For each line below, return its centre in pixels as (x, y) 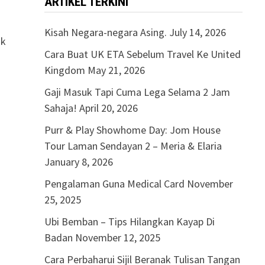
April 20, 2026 (108, 108)
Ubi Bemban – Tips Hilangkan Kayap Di (129, 222)
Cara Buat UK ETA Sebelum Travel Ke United (142, 54)
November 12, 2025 (117, 237)
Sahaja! (60, 108)
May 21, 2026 (116, 70)
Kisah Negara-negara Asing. (105, 32)
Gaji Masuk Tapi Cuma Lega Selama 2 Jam (137, 92)
